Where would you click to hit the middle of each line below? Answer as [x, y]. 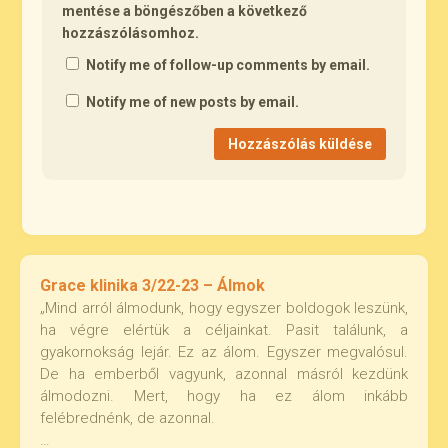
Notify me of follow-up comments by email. [228, 65]
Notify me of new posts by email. [193, 102]
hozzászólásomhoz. [131, 33]
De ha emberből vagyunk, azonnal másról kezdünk [224, 374]
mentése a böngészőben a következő [185, 11]
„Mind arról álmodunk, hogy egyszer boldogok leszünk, [224, 308]
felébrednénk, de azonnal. [127, 418]
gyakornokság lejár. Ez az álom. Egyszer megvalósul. [224, 352]
